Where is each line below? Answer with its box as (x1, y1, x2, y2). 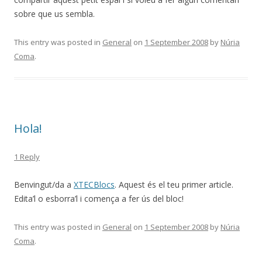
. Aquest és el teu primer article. (115, 179, 233, 190)
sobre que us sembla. (14, 8, 95, 19)
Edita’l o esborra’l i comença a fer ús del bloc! (14, 193, 184, 204)
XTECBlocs (74, 179, 115, 190)
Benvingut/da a (14, 179, 74, 190)
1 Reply (14, 151, 40, 162)
